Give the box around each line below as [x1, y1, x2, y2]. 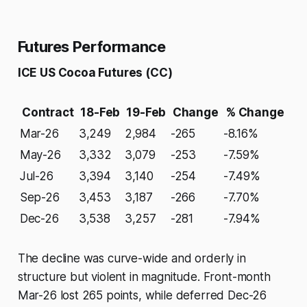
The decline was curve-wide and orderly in [17, 251, 246, 266]
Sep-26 [19, 191, 60, 205]
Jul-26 [19, 169, 53, 184]
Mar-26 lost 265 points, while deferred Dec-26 [17, 288, 267, 303]
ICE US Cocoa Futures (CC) [17, 66, 173, 80]
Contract [21, 106, 74, 120]
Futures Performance [17, 38, 166, 56]
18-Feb [80, 106, 121, 120]
